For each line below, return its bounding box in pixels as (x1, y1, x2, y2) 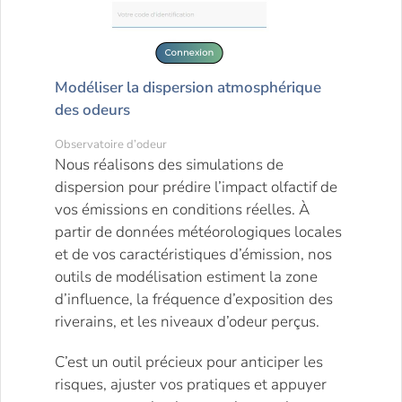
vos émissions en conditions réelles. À (55, 198, 310, 220)
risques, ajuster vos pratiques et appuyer (55, 373, 327, 395)
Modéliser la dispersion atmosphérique (55, 76, 321, 98)
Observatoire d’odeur (55, 135, 167, 153)
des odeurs (55, 99, 130, 120)
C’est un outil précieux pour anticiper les (55, 351, 323, 372)
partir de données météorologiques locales (55, 221, 342, 242)
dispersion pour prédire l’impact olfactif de (55, 176, 337, 197)
